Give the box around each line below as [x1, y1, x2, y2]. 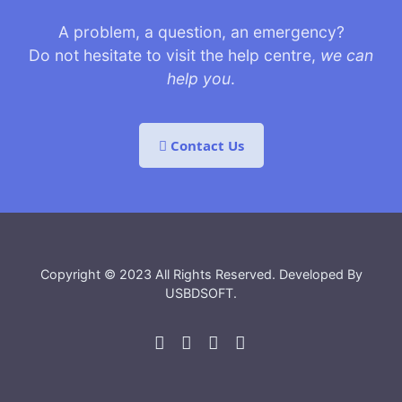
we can [320, 46, 373, 66]
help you [167, 69, 231, 89]
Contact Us [166, 136, 244, 155]
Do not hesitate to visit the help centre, [29, 46, 320, 66]
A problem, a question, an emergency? [57, 22, 345, 42]
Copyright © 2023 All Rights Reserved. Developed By [39, 266, 363, 282]
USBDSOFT [165, 284, 233, 301]
